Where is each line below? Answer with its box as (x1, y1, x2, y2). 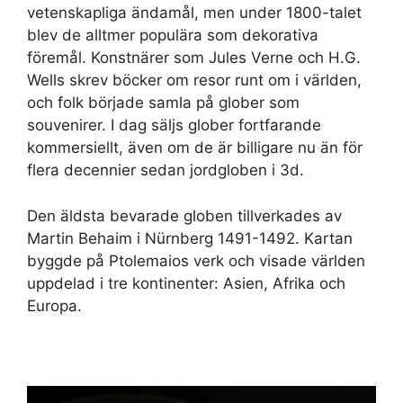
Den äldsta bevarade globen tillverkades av (27, 206, 342, 225)
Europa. (27, 296, 82, 315)
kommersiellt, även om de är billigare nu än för (27, 139, 363, 157)
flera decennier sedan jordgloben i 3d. (27, 161, 304, 180)
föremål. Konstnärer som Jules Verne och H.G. (27, 49, 361, 67)
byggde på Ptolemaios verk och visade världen (27, 251, 365, 270)
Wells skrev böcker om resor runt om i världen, (27, 71, 362, 90)
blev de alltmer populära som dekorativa (27, 26, 318, 45)
